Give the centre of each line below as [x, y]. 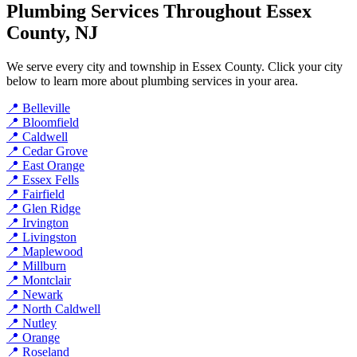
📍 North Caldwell [53, 308]
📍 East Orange [45, 165]
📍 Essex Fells [43, 179]
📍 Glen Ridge [43, 208]
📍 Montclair [39, 280]
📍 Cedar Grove [47, 151]
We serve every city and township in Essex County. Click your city [175, 66]
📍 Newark [35, 294]
